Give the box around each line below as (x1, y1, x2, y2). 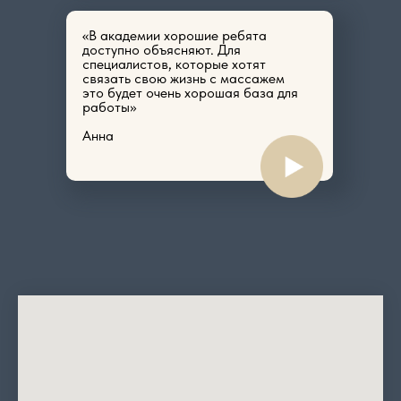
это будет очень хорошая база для (82, 83, 298, 101)
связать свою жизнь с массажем (82, 69, 285, 87)
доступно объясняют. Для (82, 40, 241, 58)
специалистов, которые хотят (82, 55, 266, 73)
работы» (82, 98, 136, 115)
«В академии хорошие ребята (82, 26, 267, 44)
